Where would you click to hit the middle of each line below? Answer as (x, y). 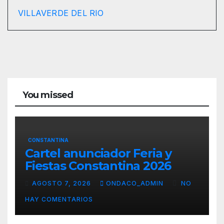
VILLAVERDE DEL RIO (61, 13)
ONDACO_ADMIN (136, 183)
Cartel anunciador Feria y (98, 153)
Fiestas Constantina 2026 (98, 165)
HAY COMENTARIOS (59, 199)
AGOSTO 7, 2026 (62, 183)
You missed (48, 95)
